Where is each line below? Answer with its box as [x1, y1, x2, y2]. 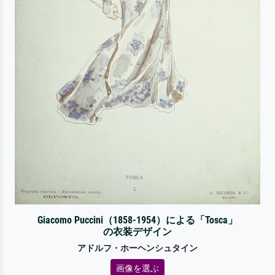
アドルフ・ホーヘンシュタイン [77, 242, 198, 254]
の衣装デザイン [103, 225, 172, 238]
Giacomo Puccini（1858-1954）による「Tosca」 [37, 214, 238, 226]
